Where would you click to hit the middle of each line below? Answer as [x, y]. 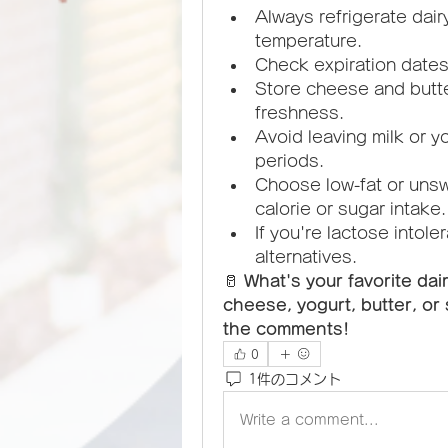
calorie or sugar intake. [350, 209]
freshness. [299, 113]
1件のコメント [294, 378]
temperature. [308, 41]
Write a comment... [309, 419]
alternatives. [306, 257]
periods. [289, 161]
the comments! [286, 329]
